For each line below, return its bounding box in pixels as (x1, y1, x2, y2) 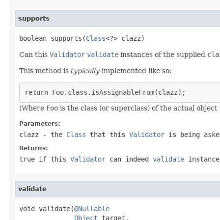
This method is (19, 66, 71, 75)
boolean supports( (19, 34, 86, 42)
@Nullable (74, 204, 110, 213)
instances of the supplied (118, 50, 207, 58)
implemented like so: (100, 66, 172, 75)
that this (86, 130, 129, 138)
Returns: (19, 144, 48, 152)
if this (35, 155, 70, 163)
